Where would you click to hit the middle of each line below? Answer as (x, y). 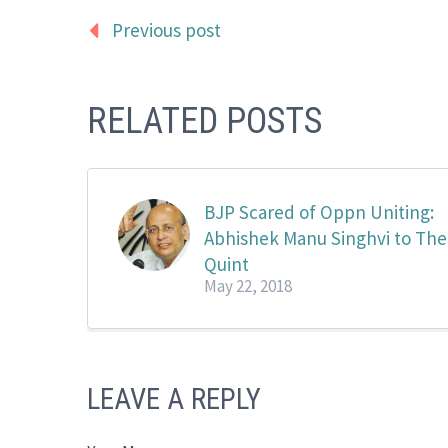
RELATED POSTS (204, 120)
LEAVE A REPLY (174, 398)
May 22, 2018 (248, 285)
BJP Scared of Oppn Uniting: (319, 211)
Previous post (166, 29)
